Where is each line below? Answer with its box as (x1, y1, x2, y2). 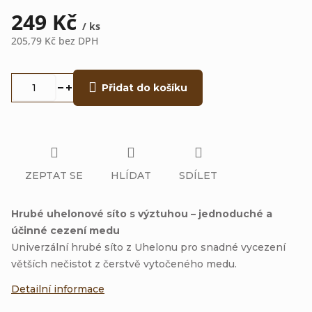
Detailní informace (11, 282, 104, 295)
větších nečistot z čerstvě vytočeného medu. (11, 257, 237, 270)
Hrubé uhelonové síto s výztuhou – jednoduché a (11, 207, 272, 220)
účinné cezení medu (11, 224, 120, 237)
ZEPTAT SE (25, 169, 83, 182)
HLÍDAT (111, 169, 151, 182)
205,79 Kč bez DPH (11, 34, 98, 47)
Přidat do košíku (102, 81, 187, 94)
